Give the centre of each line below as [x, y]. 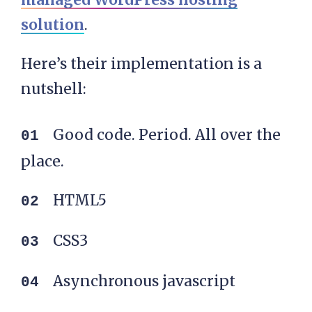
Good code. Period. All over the [167, 134]
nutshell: [54, 88]
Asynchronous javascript [144, 281]
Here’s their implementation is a [141, 63]
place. [42, 161]
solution [53, 24]
